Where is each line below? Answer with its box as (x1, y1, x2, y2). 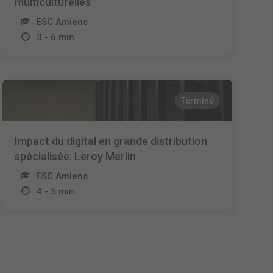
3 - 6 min (37, 32, 75, 43)
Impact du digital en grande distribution (15, 135, 208, 147)
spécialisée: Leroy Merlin (15, 150, 136, 163)
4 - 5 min (37, 186, 75, 197)
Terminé (180, 96, 214, 105)
